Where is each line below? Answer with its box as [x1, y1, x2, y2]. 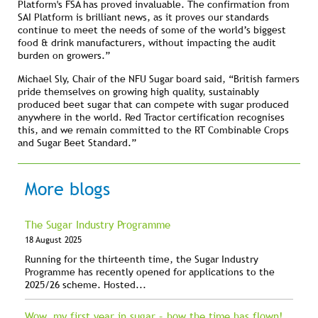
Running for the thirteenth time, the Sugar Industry [25, 253, 258, 265]
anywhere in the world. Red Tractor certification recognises [18, 111, 285, 124]
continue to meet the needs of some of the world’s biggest [18, 24, 286, 36]
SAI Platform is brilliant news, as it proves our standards [18, 11, 269, 23]
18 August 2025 [25, 235, 82, 246]
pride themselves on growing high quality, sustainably [18, 86, 259, 98]
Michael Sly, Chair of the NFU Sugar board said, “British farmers [18, 73, 300, 85]
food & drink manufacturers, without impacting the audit [18, 37, 276, 49]
